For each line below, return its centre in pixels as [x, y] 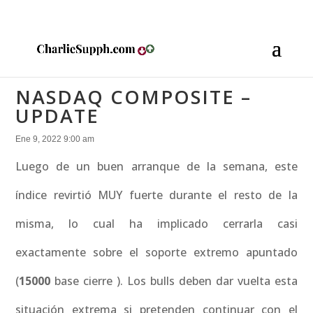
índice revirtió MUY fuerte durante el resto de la [156, 195]
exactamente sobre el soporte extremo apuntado [156, 252]
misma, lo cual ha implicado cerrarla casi [156, 224]
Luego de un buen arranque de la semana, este [156, 166]
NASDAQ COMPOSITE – [134, 97]
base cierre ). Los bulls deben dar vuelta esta [174, 281]
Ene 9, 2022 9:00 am [55, 139]
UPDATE [58, 116]
